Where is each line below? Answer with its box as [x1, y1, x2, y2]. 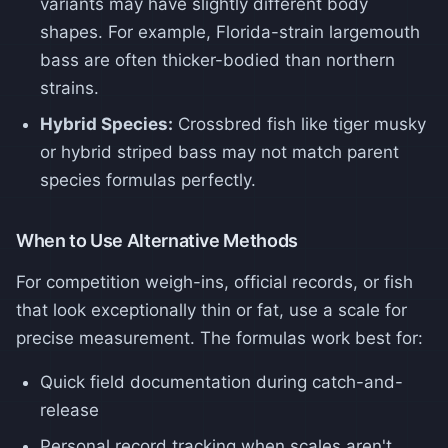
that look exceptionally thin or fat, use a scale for [16, 299, 407, 320]
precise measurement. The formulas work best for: [16, 327, 423, 348]
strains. [40, 77, 99, 98]
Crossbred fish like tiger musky [173, 113, 426, 134]
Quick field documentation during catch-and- [40, 371, 403, 392]
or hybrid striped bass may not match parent [40, 141, 399, 162]
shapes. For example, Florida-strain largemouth [40, 21, 420, 42]
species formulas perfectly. [40, 169, 256, 190]
